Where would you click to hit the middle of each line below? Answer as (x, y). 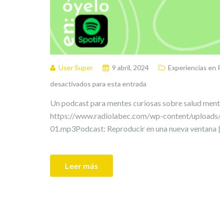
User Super (76, 67)
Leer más (82, 165)
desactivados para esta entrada (98, 83)
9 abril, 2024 (130, 67)
